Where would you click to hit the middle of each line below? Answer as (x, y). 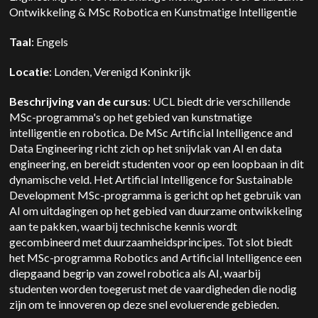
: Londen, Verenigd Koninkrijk (122, 71)
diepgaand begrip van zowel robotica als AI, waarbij (135, 273)
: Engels (52, 42)
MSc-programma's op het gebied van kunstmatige (131, 117)
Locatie (29, 71)
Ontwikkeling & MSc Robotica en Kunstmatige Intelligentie (155, 12)
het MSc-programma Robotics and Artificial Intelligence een (156, 257)
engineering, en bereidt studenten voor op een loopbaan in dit (157, 164)
